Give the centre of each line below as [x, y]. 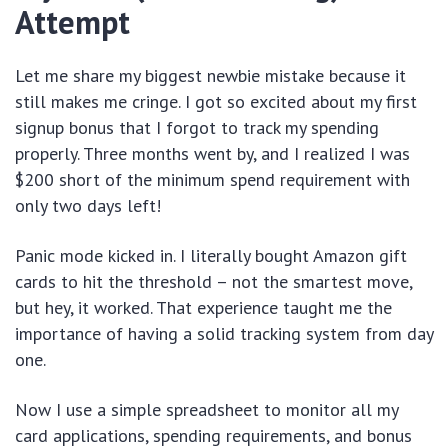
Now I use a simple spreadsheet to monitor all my [206, 410]
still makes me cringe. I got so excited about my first [216, 102]
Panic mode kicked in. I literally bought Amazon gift [211, 256]
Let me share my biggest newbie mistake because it [210, 76]
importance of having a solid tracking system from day [224, 334]
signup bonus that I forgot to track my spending [197, 128]
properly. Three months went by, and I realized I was [212, 154]
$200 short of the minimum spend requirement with [212, 180]
